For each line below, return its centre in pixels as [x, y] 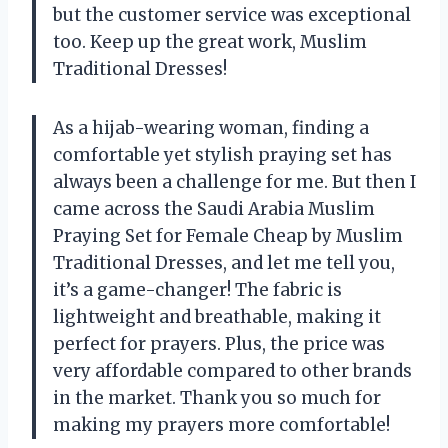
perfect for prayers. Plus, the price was [219, 344]
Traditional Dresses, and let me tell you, [224, 263]
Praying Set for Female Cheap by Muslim [228, 236]
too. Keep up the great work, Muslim [210, 42]
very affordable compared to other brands [232, 371]
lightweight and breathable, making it [217, 317]
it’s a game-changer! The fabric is [197, 290]
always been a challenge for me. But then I [234, 182]
